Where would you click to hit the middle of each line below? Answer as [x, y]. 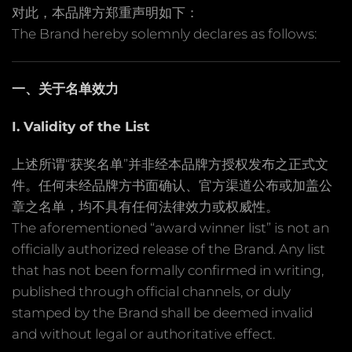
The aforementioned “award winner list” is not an [170, 227]
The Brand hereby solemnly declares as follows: [164, 33]
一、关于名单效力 [65, 88]
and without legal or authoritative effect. [143, 334]
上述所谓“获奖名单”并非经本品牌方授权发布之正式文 [170, 164]
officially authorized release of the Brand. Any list [169, 249]
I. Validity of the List [81, 126]
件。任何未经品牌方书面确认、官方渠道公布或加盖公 [172, 185]
